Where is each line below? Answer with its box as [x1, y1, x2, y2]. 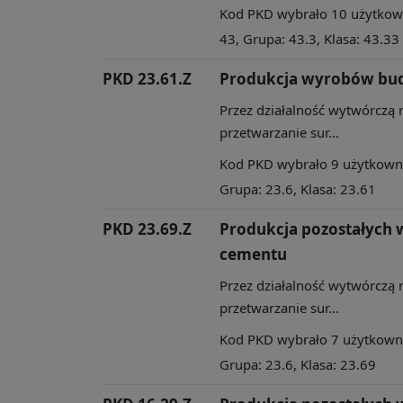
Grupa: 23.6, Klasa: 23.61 [219, 179, 376, 198]
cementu [219, 243, 287, 264]
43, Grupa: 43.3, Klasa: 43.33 [219, 29, 399, 48]
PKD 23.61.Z [103, 67, 192, 89]
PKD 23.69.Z [103, 218, 192, 239]
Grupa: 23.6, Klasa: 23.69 [219, 354, 376, 373]
